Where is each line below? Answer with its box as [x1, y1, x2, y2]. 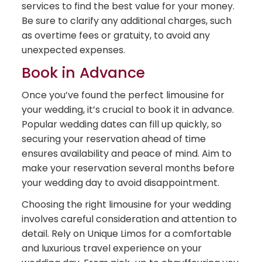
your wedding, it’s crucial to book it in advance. [22, 103, 235, 117]
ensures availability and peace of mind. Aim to [22, 147, 232, 161]
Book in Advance [22, 63, 146, 84]
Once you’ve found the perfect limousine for [22, 88, 225, 102]
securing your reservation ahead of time [22, 132, 206, 146]
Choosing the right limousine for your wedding [22, 198, 232, 212]
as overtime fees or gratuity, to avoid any [22, 29, 211, 43]
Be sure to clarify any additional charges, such [22, 14, 232, 28]
